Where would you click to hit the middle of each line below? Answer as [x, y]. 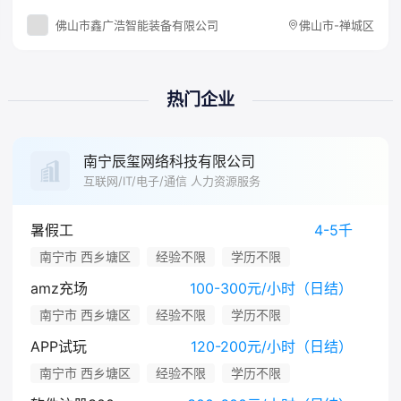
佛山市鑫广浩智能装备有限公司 [137, 25]
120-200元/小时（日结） [271, 346]
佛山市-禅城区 [336, 25]
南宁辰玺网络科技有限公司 [170, 161]
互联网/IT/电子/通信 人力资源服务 [172, 181]
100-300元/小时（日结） [271, 288]
